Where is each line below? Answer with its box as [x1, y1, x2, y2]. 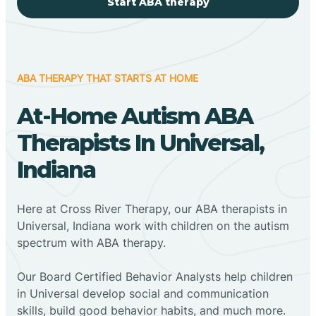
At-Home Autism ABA [17, 102, 253, 130]
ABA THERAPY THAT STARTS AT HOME [17, 71, 198, 84]
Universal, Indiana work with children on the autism [17, 218, 289, 233]
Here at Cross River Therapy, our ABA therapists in [17, 201, 287, 216]
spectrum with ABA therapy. [17, 235, 166, 250]
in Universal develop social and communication [17, 286, 269, 300]
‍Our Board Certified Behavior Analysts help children [17, 269, 293, 284]
